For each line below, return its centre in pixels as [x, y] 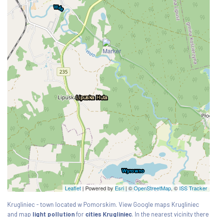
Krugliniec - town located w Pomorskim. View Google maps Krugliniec [103, 204]
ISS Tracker [193, 188]
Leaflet [73, 188]
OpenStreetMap [152, 188]
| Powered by [98, 188]
